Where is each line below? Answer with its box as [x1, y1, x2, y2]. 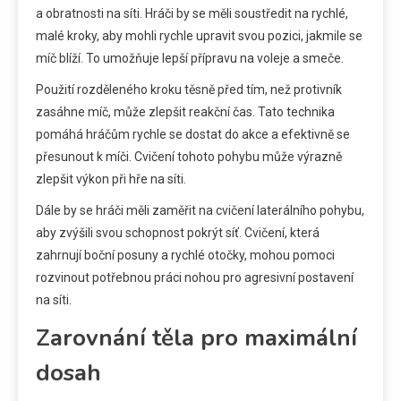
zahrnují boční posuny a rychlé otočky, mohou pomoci [36, 247, 335, 262]
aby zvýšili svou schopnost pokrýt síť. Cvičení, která [36, 225, 320, 240]
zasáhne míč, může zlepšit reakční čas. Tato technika [36, 104, 335, 119]
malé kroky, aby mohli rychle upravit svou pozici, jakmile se [36, 28, 363, 43]
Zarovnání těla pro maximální [36, 321, 357, 354]
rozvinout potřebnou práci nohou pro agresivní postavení [36, 269, 354, 285]
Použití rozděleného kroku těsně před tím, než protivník [36, 81, 342, 97]
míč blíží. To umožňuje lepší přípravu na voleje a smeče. [36, 50, 344, 65]
